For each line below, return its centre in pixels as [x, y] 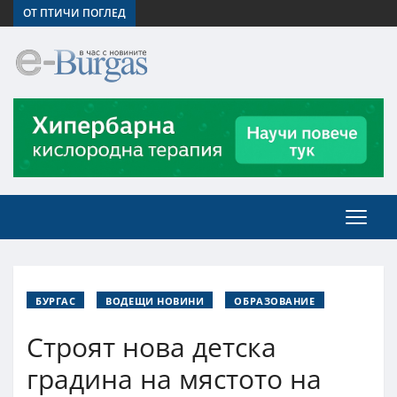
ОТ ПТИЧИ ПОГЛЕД [74, 13]
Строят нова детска [152, 346]
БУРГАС [56, 300]
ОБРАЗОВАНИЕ [275, 300]
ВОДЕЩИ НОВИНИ [155, 300]
